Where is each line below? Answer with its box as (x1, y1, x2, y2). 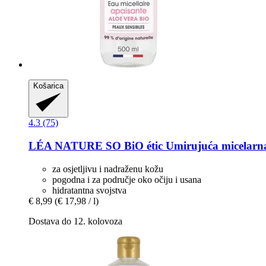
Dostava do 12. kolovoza (28, 216, 122, 226)
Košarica (33, 81, 64, 91)
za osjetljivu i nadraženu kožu (52, 163, 163, 174)
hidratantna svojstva (52, 185, 126, 195)
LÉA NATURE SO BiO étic (28, 139, 163, 152)
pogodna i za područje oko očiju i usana (52, 174, 201, 185)
